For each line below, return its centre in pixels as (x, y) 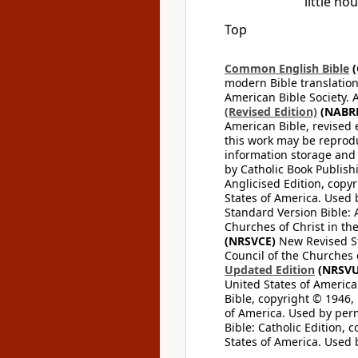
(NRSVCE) (250, 241)
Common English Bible (287, 68)
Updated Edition (270, 270)
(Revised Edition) (271, 111)
